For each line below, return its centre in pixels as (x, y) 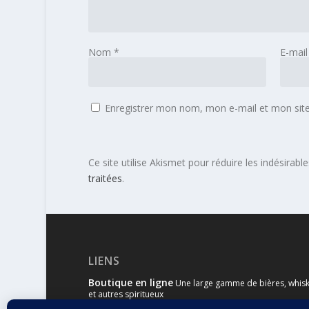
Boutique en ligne (130, 283)
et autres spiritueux (126, 295)
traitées (105, 179)
